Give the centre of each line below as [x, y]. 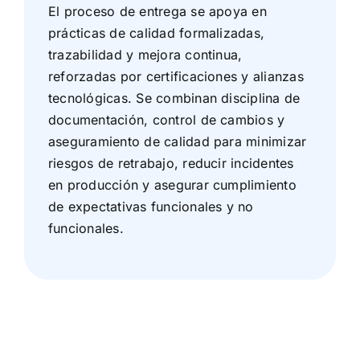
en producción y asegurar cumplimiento [172, 184]
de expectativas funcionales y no [151, 206]
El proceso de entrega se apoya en [157, 11]
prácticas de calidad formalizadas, [156, 33]
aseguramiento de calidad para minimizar [177, 141]
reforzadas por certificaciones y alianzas [176, 76]
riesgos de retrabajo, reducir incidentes [171, 163]
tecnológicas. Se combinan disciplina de [174, 98]
